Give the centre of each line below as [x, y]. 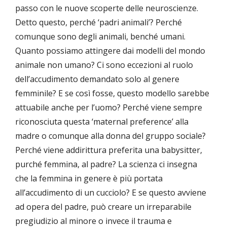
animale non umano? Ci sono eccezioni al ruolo [104, 65]
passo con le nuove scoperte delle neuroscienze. [107, 8]
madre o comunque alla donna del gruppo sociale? [110, 136]
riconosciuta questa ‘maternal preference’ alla [102, 122]
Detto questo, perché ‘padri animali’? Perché [99, 23]
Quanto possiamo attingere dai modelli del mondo [110, 51]
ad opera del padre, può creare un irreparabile [103, 207]
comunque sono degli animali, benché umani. [100, 37]
